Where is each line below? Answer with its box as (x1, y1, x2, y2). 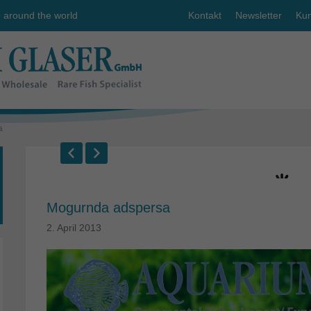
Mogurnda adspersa (47, 200, 170, 215)
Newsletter (235, 10, 282, 21)
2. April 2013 (47, 222, 101, 233)
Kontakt (188, 10, 221, 21)
